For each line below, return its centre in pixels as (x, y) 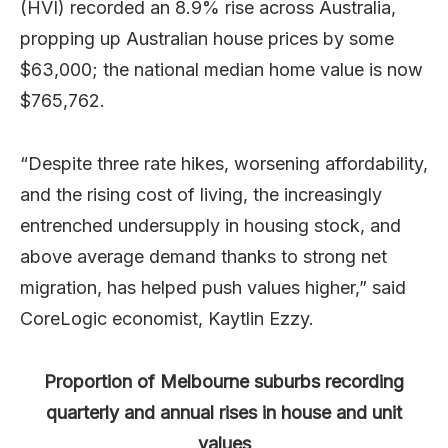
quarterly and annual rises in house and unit (224, 412)
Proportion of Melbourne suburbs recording (224, 381)
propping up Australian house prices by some (207, 38)
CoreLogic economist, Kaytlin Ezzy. (167, 318)
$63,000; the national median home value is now (221, 69)
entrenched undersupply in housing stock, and (210, 225)
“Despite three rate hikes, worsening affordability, (224, 163)
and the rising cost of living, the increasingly (201, 194)
